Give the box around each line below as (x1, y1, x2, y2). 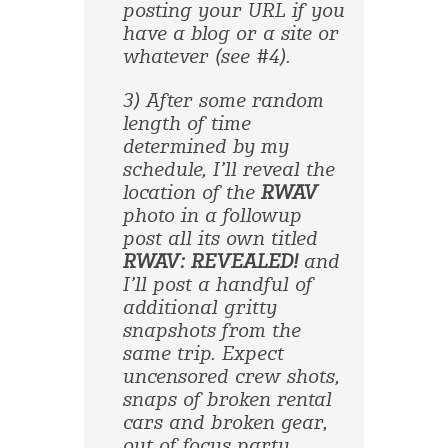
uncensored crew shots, (122, 367, 340, 387)
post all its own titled (122, 229, 318, 249)
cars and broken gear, (122, 413, 328, 433)
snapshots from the (122, 321, 301, 341)
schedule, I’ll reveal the (122, 160, 335, 180)
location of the (122, 183, 261, 203)
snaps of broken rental (122, 390, 332, 410)
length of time (122, 114, 251, 134)
